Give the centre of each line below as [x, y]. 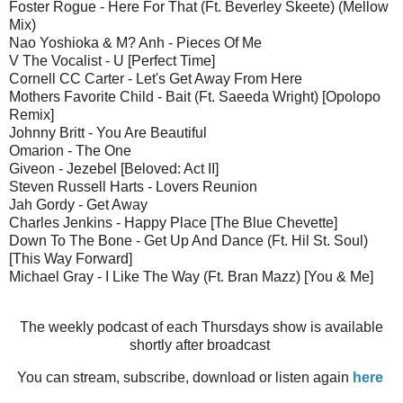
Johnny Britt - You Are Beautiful [108, 133]
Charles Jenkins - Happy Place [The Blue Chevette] [173, 223]
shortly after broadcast [201, 345]
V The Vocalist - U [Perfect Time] [112, 61]
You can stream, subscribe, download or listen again [184, 378]
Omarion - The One [70, 151]
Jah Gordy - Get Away [78, 205]
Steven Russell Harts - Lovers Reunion [133, 187]
